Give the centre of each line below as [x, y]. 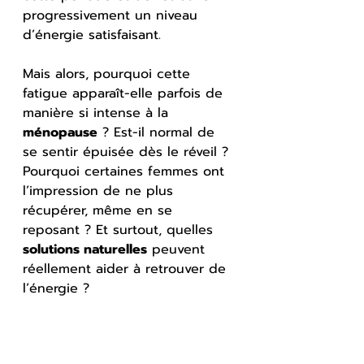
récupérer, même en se [100, 210]
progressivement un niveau [113, 15]
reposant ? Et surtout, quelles [120, 230]
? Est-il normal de [158, 132]
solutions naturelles [85, 249]
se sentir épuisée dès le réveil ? [128, 152]
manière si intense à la [98, 113]
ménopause [60, 132]
